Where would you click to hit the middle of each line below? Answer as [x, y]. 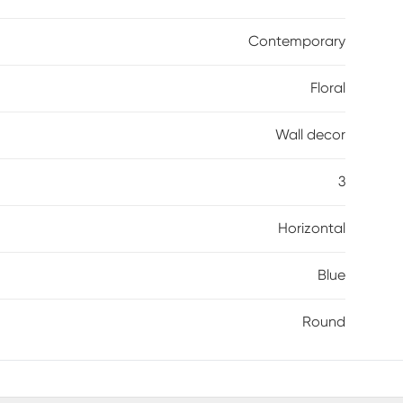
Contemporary [297, 41]
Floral [328, 88]
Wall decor [310, 135]
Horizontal [312, 228]
